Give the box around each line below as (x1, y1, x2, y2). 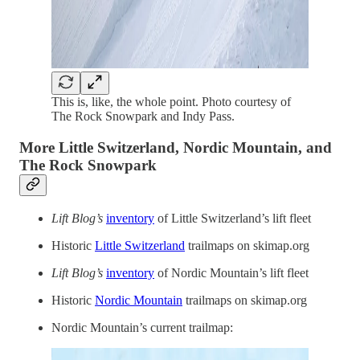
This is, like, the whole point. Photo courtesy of (51, 95, 291, 109)
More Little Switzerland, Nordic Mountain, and (19, 138, 332, 156)
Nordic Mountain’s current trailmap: (51, 320, 233, 334)
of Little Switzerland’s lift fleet (154, 211, 311, 225)
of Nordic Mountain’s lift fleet (154, 265, 309, 280)
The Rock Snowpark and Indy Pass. (51, 109, 235, 124)
